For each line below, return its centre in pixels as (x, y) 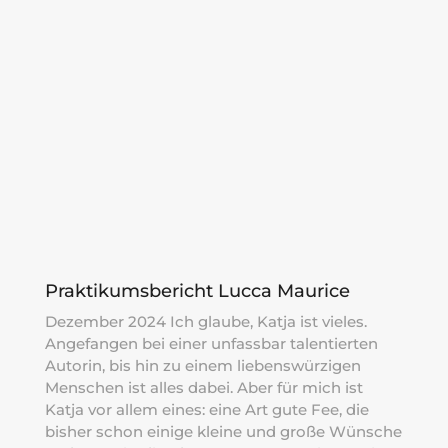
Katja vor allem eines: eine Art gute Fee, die (206, 410)
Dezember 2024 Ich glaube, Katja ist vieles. (205, 322)
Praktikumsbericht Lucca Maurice (197, 291)
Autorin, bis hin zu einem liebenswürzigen (202, 366)
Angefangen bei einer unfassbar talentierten (211, 344)
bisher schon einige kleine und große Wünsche (223, 432)
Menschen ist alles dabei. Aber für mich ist (203, 388)
